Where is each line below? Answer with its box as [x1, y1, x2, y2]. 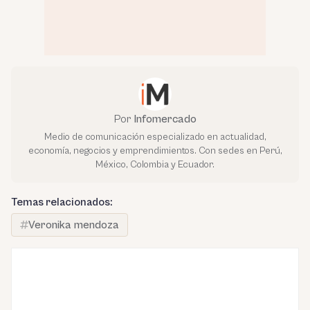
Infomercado [133, 112, 197, 125]
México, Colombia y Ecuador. [95, 158, 215, 170]
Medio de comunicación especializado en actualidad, [44, 131, 266, 143]
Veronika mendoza [28, 218, 119, 231]
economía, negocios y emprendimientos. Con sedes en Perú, [28, 145, 282, 156]
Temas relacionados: [11, 195, 112, 208]
